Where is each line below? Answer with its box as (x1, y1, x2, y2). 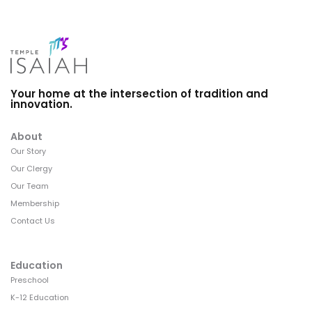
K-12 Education (10, 292, 69, 304)
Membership (10, 198, 59, 210)
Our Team (10, 180, 49, 192)
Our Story (10, 146, 46, 157)
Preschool (10, 274, 49, 286)
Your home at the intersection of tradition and (10, 86, 268, 102)
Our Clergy (10, 163, 52, 175)
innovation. (10, 97, 72, 112)
